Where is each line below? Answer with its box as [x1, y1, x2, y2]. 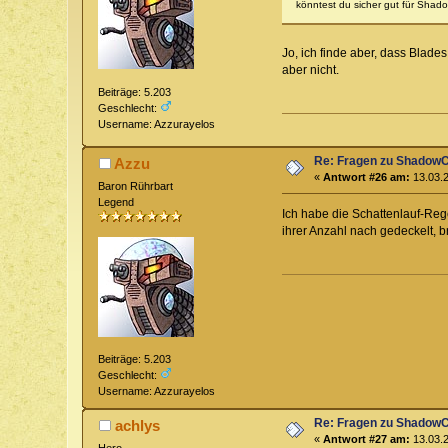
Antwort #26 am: [323, 171, 411, 184]
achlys [114, 416, 160, 434]
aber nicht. [281, 62, 339, 77]
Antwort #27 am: [323, 432, 411, 445]
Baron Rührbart [98, 180, 174, 193]
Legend [98, 196, 135, 209]
